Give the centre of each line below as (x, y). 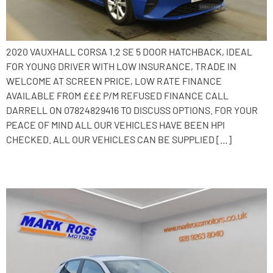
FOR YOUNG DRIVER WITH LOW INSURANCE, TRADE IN (121, 66)
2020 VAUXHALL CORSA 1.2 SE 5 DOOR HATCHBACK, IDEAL (129, 51)
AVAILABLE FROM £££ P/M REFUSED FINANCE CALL (117, 95)
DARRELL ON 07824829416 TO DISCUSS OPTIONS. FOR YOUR (132, 110)
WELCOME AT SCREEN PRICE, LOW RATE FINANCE (114, 80)
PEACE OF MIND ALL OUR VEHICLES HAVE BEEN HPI (115, 124)
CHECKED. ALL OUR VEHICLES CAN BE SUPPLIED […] (119, 139)
